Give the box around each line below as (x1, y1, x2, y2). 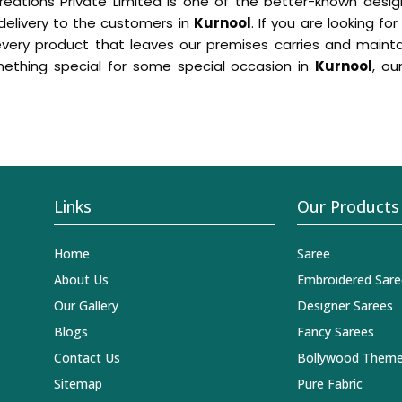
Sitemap (54, 375, 102, 393)
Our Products (296, 196, 399, 218)
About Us (54, 271, 109, 289)
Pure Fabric (296, 375, 363, 393)
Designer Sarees (296, 297, 393, 315)
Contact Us (54, 349, 120, 367)
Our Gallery (54, 297, 118, 315)
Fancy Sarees (296, 323, 374, 341)
